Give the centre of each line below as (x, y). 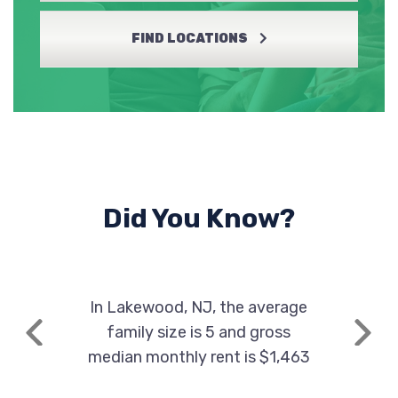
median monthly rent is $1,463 (199, 357)
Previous (62, 342)
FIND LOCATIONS (189, 39)
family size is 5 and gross (199, 332)
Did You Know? (199, 219)
